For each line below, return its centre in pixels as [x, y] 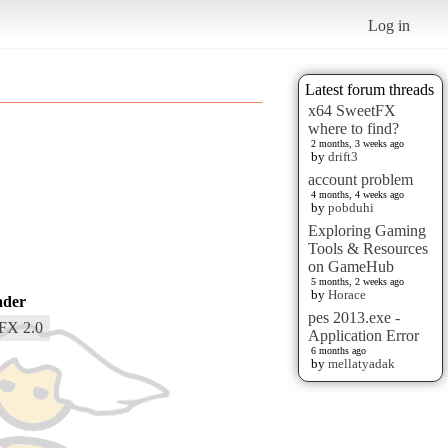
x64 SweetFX [352, 110]
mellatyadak [361, 363]
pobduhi [351, 207]
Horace [347, 294]
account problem [360, 179]
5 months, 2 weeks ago [357, 281]
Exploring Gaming [367, 230]
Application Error [363, 335]
